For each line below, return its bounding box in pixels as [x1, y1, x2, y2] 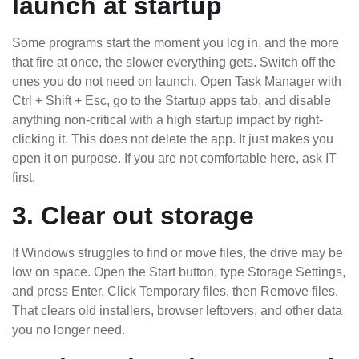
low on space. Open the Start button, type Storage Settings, [12, 264, 345, 279]
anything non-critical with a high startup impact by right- [12, 112, 323, 127]
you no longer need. [12, 322, 125, 337]
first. [12, 170, 35, 184]
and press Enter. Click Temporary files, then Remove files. [12, 284, 338, 298]
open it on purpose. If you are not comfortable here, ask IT [12, 151, 337, 165]
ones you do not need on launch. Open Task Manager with [12, 74, 341, 88]
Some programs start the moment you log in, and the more [12, 35, 339, 50]
